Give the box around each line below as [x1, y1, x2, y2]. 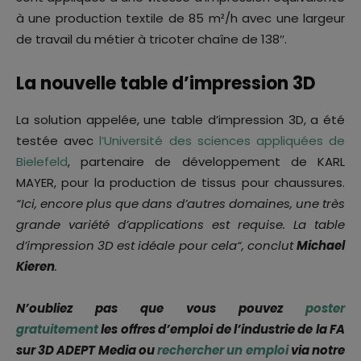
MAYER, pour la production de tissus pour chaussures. [16, 173, 345, 191]
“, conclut [236, 236, 297, 254]
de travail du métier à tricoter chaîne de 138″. [16, 30, 287, 48]
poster [305, 299, 345, 317]
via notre [288, 341, 346, 359]
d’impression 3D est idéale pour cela [16, 236, 237, 254]
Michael [297, 236, 346, 254]
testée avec [16, 131, 100, 149]
